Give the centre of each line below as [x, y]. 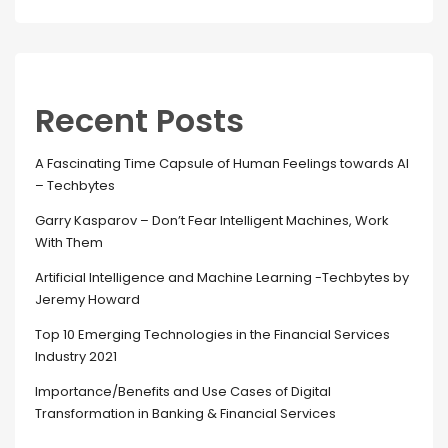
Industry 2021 [76, 356]
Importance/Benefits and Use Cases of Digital [183, 391]
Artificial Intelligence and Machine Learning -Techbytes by [222, 277]
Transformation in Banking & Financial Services [185, 413]
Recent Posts [139, 120]
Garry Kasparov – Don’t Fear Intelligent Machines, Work [212, 220]
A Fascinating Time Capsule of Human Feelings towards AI [222, 163]
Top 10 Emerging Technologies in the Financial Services [212, 334]
